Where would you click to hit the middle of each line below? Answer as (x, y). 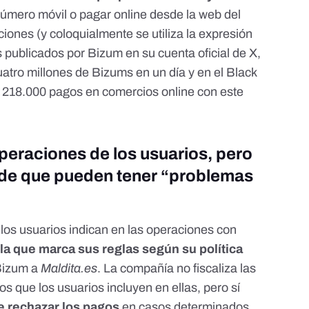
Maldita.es (69, 269)
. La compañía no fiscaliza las (177, 269)
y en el (206, 73)
